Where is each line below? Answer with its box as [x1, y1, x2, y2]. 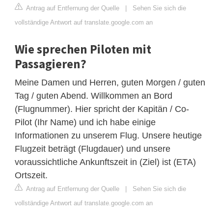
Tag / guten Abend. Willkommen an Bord [15, 90, 172, 101]
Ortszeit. [15, 170, 48, 180]
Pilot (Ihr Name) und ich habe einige [15, 117, 156, 127]
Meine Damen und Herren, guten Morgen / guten [15, 77, 205, 87]
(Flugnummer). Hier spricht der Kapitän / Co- [15, 104, 189, 114]
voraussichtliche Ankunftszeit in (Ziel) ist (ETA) [15, 157, 196, 167]
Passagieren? [15, 55, 86, 72]
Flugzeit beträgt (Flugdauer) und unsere [15, 143, 170, 154]
